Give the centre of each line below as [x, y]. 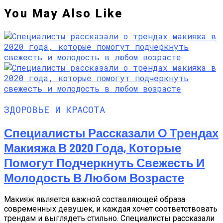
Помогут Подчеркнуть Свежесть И [104, 162]
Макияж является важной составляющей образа [95, 200]
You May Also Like [63, 13]
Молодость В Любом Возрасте [94, 177]
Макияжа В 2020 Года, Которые [93, 147]
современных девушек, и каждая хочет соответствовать [111, 209]
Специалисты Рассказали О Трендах [111, 132]
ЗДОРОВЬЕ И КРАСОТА [55, 109]
